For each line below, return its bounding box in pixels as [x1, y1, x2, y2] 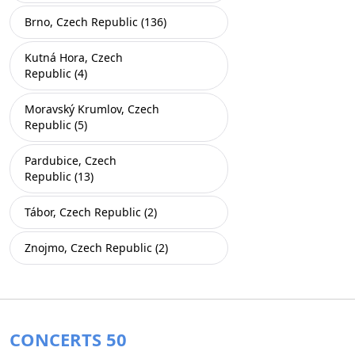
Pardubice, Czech [25, 153, 116, 168]
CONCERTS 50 [10, 327, 127, 351]
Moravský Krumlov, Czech [25, 101, 159, 116]
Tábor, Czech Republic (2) [25, 204, 157, 219]
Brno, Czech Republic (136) [25, 14, 166, 29]
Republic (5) [25, 117, 87, 132]
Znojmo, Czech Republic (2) [25, 240, 168, 255]
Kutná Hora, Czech [25, 50, 123, 65]
